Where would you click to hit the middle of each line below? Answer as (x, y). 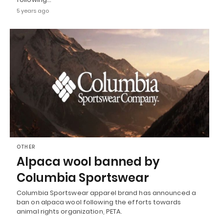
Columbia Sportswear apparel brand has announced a (106, 193)
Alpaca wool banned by (88, 161)
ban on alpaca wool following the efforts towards (99, 202)
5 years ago (33, 11)
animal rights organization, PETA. (70, 211)
